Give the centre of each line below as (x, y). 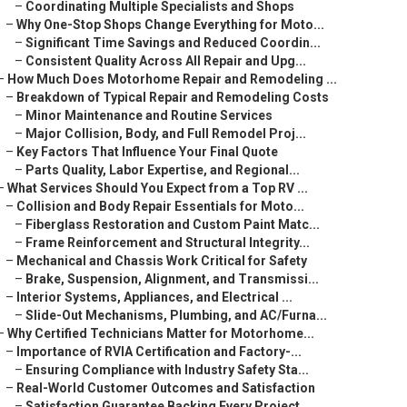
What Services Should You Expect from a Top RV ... (158, 188)
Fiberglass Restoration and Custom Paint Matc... (173, 224)
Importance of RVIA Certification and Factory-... (159, 352)
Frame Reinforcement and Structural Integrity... (168, 243)
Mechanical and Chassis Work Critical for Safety (162, 261)
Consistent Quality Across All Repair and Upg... (166, 61)
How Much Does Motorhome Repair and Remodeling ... (172, 79)
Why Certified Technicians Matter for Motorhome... (161, 333)
